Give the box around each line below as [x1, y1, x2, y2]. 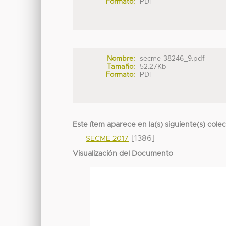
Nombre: [106, 54, 135, 62]
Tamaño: [106, 63, 135, 70]
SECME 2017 [86, 135, 129, 142]
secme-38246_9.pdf [140, 54, 205, 62]
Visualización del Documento [73, 150, 174, 157]
